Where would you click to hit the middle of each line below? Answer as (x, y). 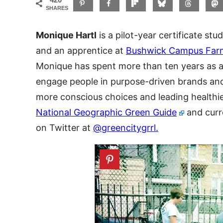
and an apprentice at (81, 50)
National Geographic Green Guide (106, 112)
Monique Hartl (66, 35)
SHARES (57, 8)
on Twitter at (64, 127)
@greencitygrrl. (126, 127)
